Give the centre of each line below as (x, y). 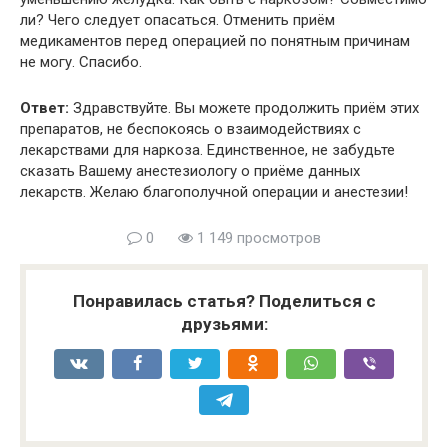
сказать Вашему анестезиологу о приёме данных (190, 170)
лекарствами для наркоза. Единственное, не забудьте (207, 149)
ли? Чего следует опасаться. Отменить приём (177, 19)
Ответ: (44, 107)
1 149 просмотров (257, 237)
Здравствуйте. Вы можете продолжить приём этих (244, 107)
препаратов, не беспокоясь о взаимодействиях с (190, 128)
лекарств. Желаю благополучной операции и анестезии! (214, 191)
